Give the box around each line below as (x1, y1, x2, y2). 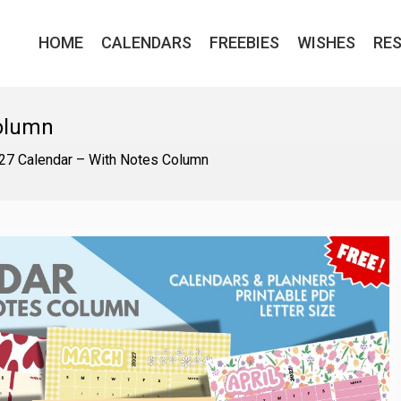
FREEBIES (209, 33, 279, 52)
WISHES (297, 33, 355, 52)
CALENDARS (101, 33, 192, 52)
